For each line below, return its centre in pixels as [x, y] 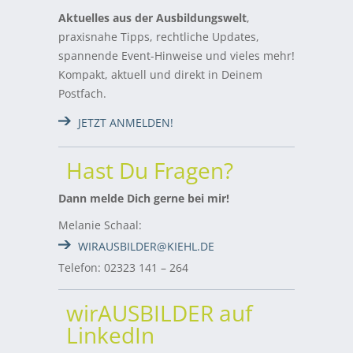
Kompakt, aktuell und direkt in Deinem [160, 75]
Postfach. [82, 94]
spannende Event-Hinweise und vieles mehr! [176, 56]
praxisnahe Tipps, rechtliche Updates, [159, 37]
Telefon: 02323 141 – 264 [123, 268]
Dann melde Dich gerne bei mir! [144, 199]
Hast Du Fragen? [150, 171]
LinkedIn [110, 335]
